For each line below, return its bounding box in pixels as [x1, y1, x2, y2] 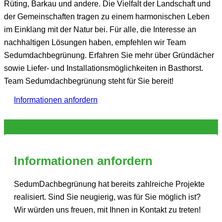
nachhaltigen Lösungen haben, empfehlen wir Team [4, 38, 186, 47]
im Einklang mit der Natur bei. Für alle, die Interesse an [4, 25, 196, 34]
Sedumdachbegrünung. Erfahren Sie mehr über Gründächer [4, 51, 214, 59]
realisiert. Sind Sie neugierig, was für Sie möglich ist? [14, 192, 201, 201]
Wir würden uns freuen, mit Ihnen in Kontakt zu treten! [14, 205, 201, 214]
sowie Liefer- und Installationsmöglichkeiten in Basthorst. [4, 63, 203, 72]
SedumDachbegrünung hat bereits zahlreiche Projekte [14, 179, 205, 188]
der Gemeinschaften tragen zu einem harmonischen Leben [4, 12, 210, 21]
